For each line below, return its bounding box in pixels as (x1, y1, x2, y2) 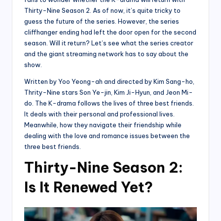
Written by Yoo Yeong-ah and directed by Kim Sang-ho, (24, 77, 194, 86)
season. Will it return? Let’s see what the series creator (24, 39, 193, 47)
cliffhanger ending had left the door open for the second (24, 28, 196, 37)
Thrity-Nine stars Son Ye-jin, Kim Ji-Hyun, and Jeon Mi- (24, 88, 193, 97)
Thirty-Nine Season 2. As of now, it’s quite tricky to (24, 6, 181, 15)
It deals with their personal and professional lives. (24, 110, 175, 118)
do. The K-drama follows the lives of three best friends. (24, 99, 194, 108)
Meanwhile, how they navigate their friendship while (24, 121, 182, 129)
